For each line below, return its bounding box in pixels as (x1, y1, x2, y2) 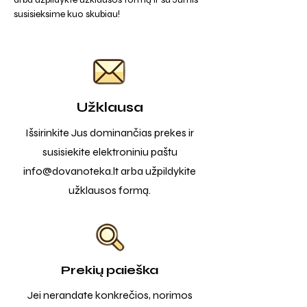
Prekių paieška (61, 262, 158, 278)
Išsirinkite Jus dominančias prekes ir (25, 126, 194, 139)
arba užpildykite (119, 164, 196, 177)
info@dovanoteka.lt (23, 164, 119, 177)
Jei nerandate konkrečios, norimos (27, 288, 193, 302)
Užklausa (76, 99, 143, 115)
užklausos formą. (69, 184, 151, 197)
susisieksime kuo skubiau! (14, 8, 120, 20)
